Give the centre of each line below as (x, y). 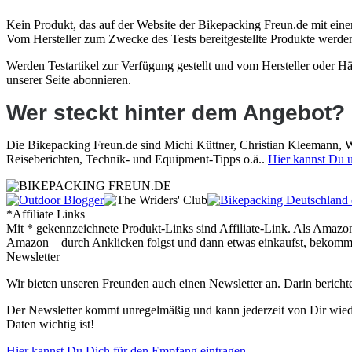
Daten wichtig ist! (50, 324)
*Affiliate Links (46, 214)
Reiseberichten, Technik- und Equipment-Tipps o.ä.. (137, 159)
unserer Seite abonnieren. (69, 80)
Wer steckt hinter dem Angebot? (176, 113)
